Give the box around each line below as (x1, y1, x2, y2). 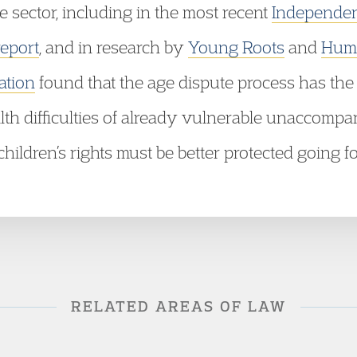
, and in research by (39, 37, 188, 57)
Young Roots (188, 37, 284, 57)
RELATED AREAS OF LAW (71, 297, 286, 316)
